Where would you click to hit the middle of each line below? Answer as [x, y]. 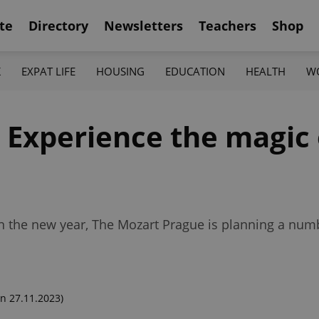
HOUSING [120, 71]
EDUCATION [195, 71]
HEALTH [266, 71]
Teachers [228, 25]
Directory [58, 25]
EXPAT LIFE [48, 71]
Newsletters [143, 25]
